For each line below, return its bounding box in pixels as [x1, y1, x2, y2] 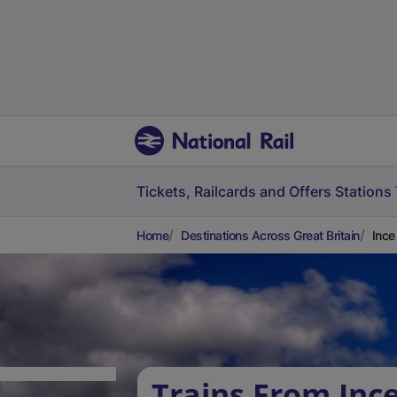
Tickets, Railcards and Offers [136, 183, 331, 200]
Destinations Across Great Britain [181, 228, 360, 243]
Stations [335, 183, 392, 200]
